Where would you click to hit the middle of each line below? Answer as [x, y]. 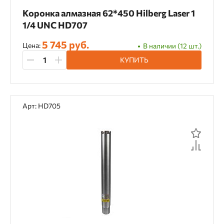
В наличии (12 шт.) [172, 45]
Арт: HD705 [41, 106]
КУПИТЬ [134, 60]
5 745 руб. [65, 44]
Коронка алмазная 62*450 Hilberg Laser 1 [109, 13]
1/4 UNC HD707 [55, 25]
